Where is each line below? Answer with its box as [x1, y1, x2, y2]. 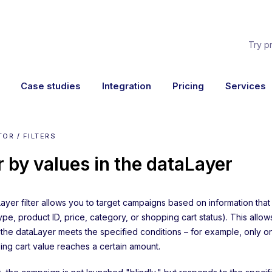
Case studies [20, 80, 81, 92]
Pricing [172, 80, 204, 92]
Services [225, 80, 267, 92]
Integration [101, 80, 151, 92]
